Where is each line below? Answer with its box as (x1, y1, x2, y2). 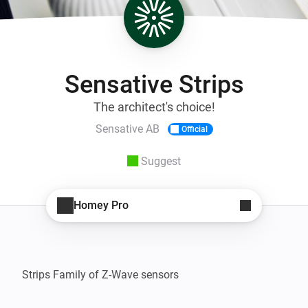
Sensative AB (95, 122, 159, 136)
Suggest (141, 154, 181, 168)
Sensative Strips (64, 69, 244, 99)
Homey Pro (74, 199, 129, 212)
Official (181, 124, 208, 134)
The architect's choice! (93, 99, 215, 114)
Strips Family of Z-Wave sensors (22, 267, 179, 281)
